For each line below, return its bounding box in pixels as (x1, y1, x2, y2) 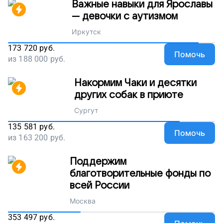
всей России (70, 180, 129, 192)
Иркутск (71, 27, 101, 36)
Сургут (74, 106, 98, 115)
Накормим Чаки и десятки (74, 78, 197, 89)
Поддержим (70, 156, 126, 168)
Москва (70, 197, 96, 206)
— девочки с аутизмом (71, 11, 178, 22)
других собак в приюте (74, 90, 183, 101)
